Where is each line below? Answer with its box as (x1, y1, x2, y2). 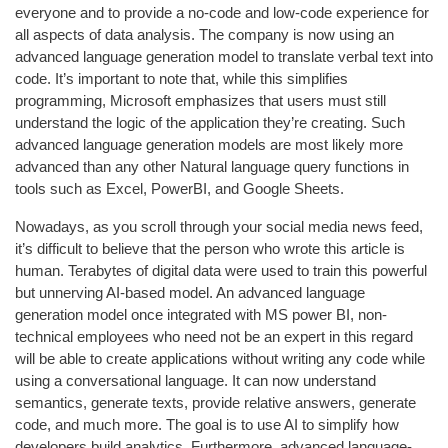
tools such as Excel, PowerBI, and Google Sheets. (15, 179, 344, 197)
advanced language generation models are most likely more (15, 135, 403, 153)
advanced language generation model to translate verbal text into (15, 47, 433, 65)
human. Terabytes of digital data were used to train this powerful (15, 261, 427, 279)
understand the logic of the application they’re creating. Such (15, 113, 405, 131)
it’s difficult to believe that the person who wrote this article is (15, 239, 405, 257)
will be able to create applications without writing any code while (15, 349, 425, 367)
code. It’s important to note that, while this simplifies (15, 69, 348, 87)
